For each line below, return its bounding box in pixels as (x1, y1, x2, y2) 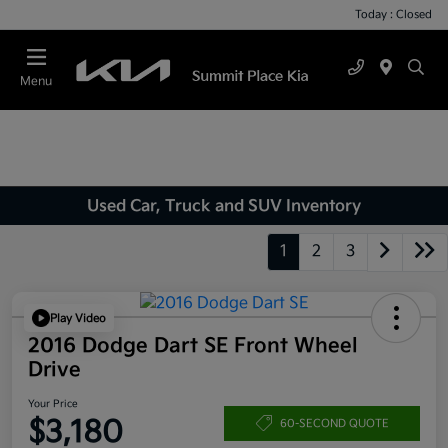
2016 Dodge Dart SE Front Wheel (28, 334, 358, 359)
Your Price (28, 398, 78, 411)
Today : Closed (355, 7, 432, 21)
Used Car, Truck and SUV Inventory (87, 196, 361, 216)
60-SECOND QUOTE (279, 416, 389, 430)
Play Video (50, 311, 106, 325)
